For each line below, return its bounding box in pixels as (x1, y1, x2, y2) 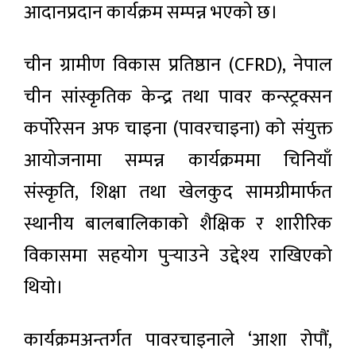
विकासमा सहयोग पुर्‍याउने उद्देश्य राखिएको (24, 240, 332, 273)
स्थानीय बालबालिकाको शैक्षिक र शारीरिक (24, 208, 332, 241)
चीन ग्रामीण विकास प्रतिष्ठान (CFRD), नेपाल (24, 49, 332, 82)
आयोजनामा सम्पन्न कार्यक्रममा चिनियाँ (24, 145, 332, 177)
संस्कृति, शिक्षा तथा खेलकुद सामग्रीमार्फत (24, 176, 332, 209)
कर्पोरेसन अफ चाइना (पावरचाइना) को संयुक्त (24, 113, 332, 145)
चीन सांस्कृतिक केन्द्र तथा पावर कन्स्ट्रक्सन (24, 81, 332, 114)
